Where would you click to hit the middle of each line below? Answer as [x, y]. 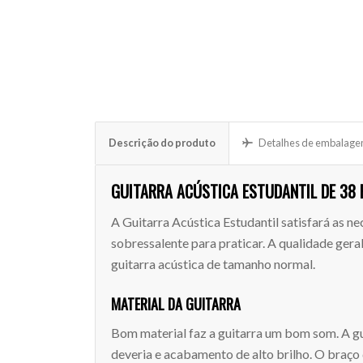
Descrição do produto [162, 143]
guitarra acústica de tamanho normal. [214, 263]
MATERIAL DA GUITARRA [176, 303]
